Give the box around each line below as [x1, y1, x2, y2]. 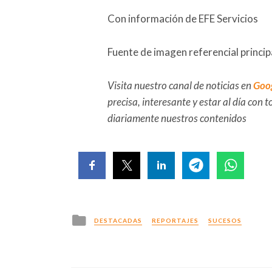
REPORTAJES [152, 216, 199, 224]
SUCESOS [208, 216, 242, 224]
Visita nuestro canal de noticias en [107, 78, 253, 92]
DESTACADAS [94, 216, 142, 224]
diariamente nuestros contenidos [107, 111, 246, 124]
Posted [87, 209, 121, 223]
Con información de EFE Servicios [107, 12, 258, 25]
